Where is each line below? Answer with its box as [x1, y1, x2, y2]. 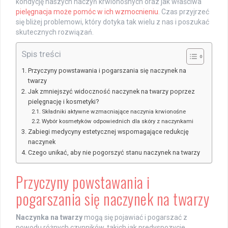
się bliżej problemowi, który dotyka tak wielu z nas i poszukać [16, 17, 209, 26]
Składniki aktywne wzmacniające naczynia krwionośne [42, 107, 186, 115]
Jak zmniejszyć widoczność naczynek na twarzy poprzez [27, 87, 195, 95]
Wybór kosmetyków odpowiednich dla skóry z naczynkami [42, 117, 194, 125]
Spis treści [21, 48, 61, 59]
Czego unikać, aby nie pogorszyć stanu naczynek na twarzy [27, 148, 200, 156]
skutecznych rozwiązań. [16, 27, 94, 36]
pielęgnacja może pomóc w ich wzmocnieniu [16, 7, 158, 16]
